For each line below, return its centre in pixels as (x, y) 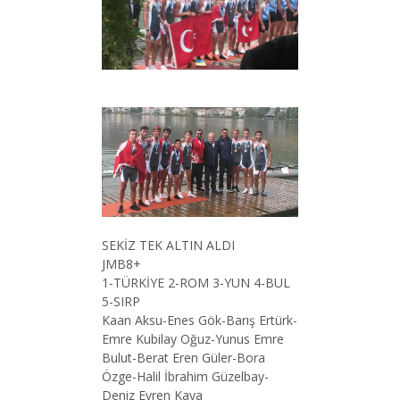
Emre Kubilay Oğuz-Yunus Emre (193, 339)
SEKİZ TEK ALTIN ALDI (168, 246)
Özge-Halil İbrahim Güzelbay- (185, 377)
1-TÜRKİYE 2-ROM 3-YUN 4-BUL (196, 283)
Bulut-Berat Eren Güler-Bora (183, 358)
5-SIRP (121, 302)
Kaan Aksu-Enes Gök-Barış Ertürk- (200, 321)
